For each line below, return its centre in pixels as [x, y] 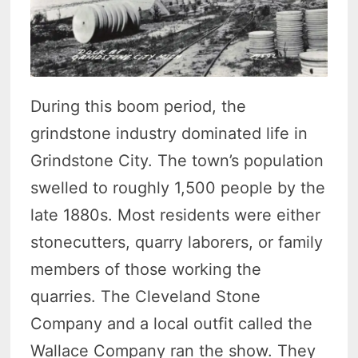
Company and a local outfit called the [172, 323]
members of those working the [146, 269]
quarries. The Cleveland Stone [146, 296]
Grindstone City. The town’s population [177, 160]
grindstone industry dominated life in [169, 133]
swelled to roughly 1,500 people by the [178, 187]
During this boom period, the [139, 106]
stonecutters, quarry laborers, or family [177, 242]
